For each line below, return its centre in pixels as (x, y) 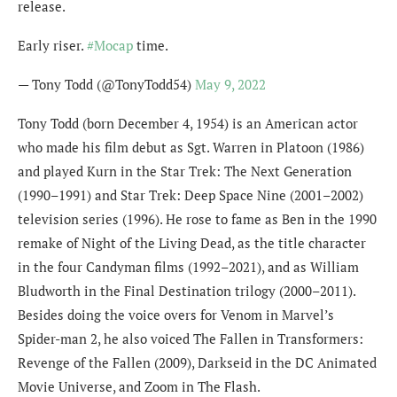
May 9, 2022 (230, 84)
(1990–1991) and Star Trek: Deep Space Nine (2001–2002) (191, 195)
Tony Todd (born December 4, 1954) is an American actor (188, 123)
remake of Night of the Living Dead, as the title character (192, 242)
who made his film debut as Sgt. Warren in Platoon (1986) (191, 147)
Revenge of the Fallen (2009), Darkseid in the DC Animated (197, 362)
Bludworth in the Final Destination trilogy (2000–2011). (187, 290)
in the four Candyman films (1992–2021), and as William (188, 266)
